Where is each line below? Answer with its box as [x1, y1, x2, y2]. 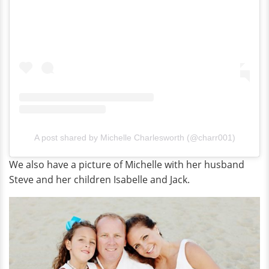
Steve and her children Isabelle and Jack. [9, 173, 190, 187]
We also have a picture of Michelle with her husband [9, 158, 244, 172]
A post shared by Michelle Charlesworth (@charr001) [34, 133, 235, 143]
